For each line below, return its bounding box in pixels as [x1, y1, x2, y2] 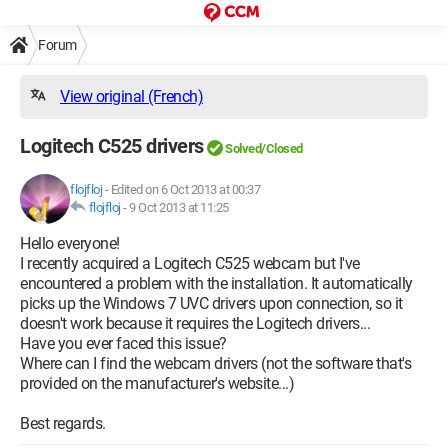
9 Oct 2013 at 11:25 [129, 200, 229, 215]
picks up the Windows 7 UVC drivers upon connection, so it [20, 294, 403, 313]
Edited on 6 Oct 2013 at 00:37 [110, 182, 260, 197]
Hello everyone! [20, 234, 120, 253]
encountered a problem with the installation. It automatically [20, 274, 413, 293]
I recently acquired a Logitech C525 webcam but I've [20, 254, 360, 273]
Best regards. [20, 414, 106, 433]
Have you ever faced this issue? [20, 334, 227, 353]
